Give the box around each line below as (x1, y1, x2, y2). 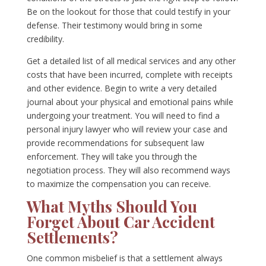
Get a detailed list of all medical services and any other (26, 55, 236, 67)
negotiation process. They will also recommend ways (26, 164, 230, 176)
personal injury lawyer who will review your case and (26, 123, 227, 135)
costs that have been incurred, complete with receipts (26, 69, 233, 81)
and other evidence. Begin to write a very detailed (26, 83, 217, 94)
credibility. (26, 33, 64, 45)
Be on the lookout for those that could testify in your (26, 6, 230, 18)
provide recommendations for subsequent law (26, 137, 204, 149)
